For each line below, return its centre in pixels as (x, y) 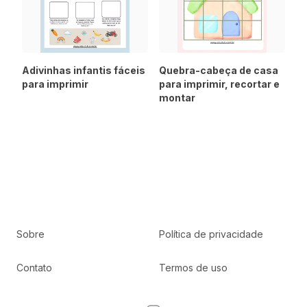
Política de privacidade (211, 234)
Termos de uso (193, 268)
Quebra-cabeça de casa (219, 70)
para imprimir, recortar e (219, 84)
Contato (34, 268)
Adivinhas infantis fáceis (84, 70)
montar (177, 98)
